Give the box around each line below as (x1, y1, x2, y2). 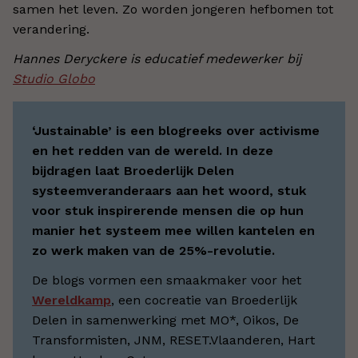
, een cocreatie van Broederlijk (111, 292, 297, 308)
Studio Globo (13, 71, 95, 87)
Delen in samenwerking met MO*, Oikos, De (32, 312, 299, 328)
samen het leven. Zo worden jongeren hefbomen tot (13, 2, 333, 18)
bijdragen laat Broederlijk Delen (32, 163, 234, 179)
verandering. (13, 22, 89, 38)
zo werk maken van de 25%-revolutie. (32, 243, 275, 259)
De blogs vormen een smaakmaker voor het (32, 272, 301, 288)
